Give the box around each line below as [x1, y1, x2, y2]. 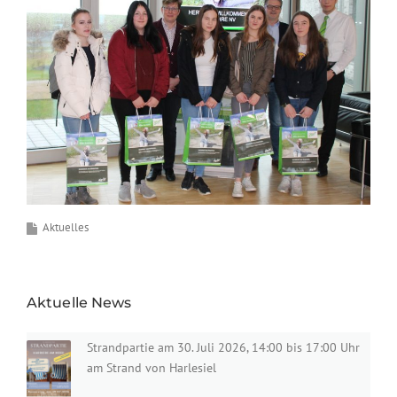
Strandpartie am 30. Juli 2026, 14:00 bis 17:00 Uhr [87, 339, 360, 356]
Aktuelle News [27, 293, 132, 311]
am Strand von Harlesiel [87, 360, 216, 377]
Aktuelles [43, 219, 89, 235]
